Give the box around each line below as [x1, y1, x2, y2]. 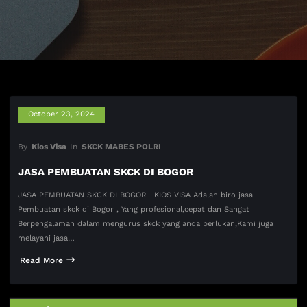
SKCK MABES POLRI [81, 141, 161, 151]
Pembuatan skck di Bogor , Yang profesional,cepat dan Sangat [18, 205, 250, 214]
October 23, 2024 [28, 110, 95, 119]
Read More [20, 256, 64, 266]
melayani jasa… [18, 234, 75, 243]
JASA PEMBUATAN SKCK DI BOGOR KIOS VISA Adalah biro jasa [18, 191, 254, 200]
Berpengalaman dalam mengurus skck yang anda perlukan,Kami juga [18, 219, 274, 229]
